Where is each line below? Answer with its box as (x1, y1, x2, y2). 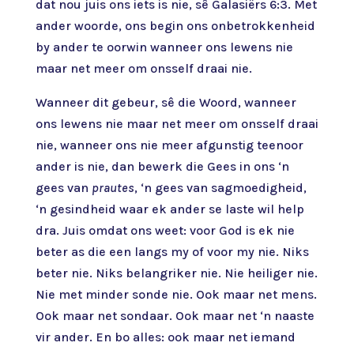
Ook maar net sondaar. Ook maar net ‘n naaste (35, 308, 314, 323)
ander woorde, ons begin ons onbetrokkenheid (35, 18, 315, 33)
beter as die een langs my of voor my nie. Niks (35, 244, 309, 259)
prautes (91, 180, 134, 195)
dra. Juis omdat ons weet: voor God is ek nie (35, 223, 295, 238)
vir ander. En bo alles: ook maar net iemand (35, 330, 296, 345)
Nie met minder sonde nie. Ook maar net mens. (35, 287, 317, 302)
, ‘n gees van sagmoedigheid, (134, 180, 307, 195)
